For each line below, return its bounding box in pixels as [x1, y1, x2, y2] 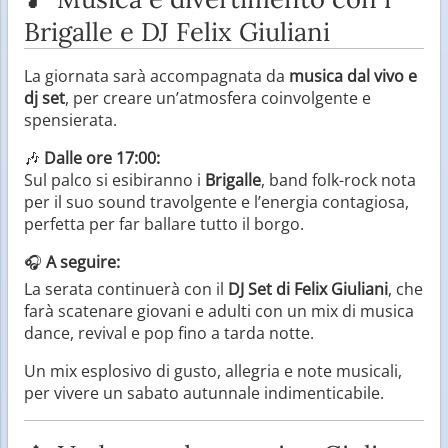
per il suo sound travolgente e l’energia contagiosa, [24, 190, 409, 213]
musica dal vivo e [289, 64, 417, 87]
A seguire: [46, 250, 120, 273]
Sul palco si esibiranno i [24, 168, 205, 191]
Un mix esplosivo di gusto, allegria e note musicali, [24, 359, 402, 382]
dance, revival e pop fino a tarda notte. [24, 321, 314, 344]
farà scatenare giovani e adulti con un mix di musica [24, 299, 414, 322]
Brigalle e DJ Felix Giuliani [24, 14, 330, 48]
